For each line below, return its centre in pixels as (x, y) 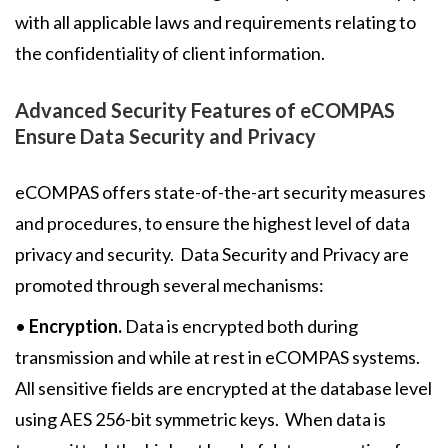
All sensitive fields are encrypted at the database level (223, 388)
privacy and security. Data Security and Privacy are (212, 254)
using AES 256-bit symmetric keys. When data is (200, 419)
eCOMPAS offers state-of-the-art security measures (220, 192)
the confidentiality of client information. (170, 53)
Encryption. (75, 326)
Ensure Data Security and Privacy (165, 136)
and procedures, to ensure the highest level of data (212, 223)
